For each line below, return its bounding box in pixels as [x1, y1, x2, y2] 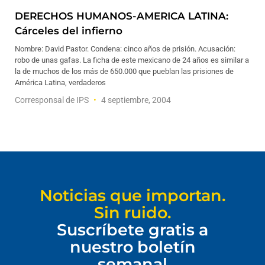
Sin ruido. [93, 203, 172, 222]
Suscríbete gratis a [57, 220, 208, 240]
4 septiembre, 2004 [99, 95, 171, 105]
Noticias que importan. [39, 186, 226, 205]
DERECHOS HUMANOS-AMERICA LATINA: [15, 10, 228, 22]
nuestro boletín [69, 237, 196, 257]
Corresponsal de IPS [15, 95, 91, 105]
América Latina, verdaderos [15, 78, 106, 87]
